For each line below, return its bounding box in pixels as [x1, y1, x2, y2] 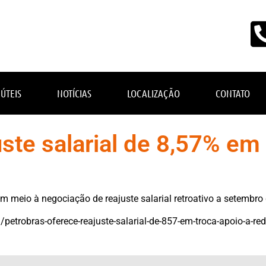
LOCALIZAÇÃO [127, 87, 180, 99]
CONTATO [216, 87, 250, 99]
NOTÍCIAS [57, 87, 91, 99]
